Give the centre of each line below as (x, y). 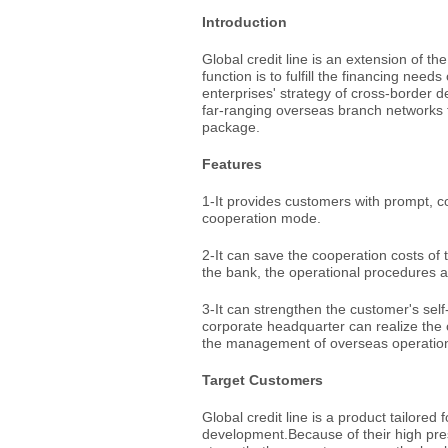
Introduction (244, 22)
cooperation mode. (261, 218)
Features (232, 164)
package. (231, 127)
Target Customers (262, 380)
